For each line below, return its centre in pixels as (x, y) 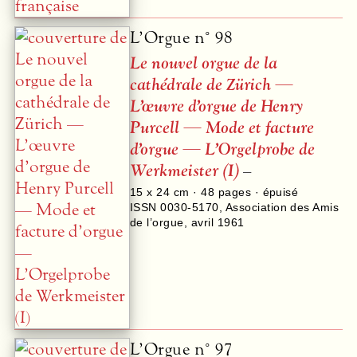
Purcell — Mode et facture (222, 128)
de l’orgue (157, 222)
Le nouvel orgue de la (204, 64)
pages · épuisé (257, 192)
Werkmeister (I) (184, 171)
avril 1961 (218, 222)
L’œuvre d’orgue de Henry (216, 107)
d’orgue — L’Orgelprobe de (222, 150)
